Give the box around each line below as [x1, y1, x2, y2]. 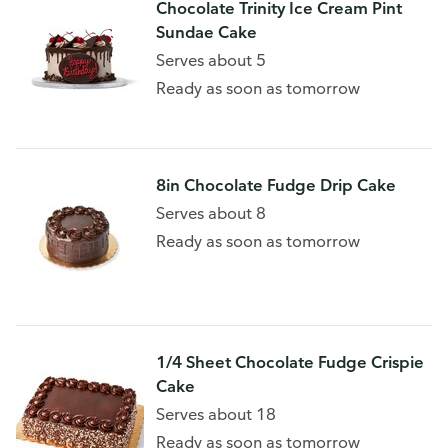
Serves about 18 [156, 404, 276, 424]
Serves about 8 [156, 203, 266, 223]
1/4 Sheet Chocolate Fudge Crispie [156, 352, 424, 372]
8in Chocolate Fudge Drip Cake [156, 175, 396, 195]
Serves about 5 [156, 50, 266, 70]
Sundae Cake [156, 22, 257, 42]
